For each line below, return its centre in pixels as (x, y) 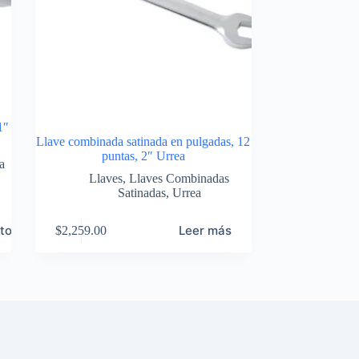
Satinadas (141, 193)
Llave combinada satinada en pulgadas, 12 (143, 141)
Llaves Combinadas (179, 178)
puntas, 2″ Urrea (143, 156)
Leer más (206, 230)
